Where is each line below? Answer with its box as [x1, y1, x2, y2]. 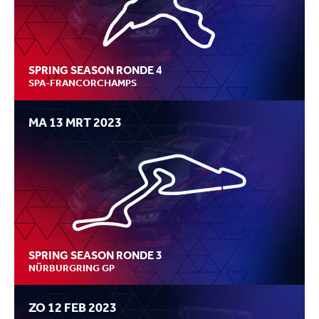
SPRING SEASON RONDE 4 [28, 63, 162, 78]
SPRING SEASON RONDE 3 [28, 249, 162, 263]
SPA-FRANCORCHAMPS [28, 77, 137, 89]
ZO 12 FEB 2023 [28, 299, 117, 315]
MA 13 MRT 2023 [28, 115, 122, 131]
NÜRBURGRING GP [28, 261, 115, 274]
